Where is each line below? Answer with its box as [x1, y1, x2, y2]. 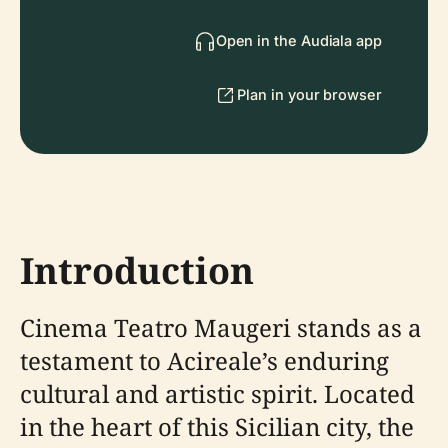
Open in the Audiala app [215, 32, 382, 49]
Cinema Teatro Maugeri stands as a [20, 311, 422, 344]
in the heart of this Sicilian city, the [20, 410, 414, 443]
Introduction [20, 246, 254, 295]
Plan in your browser [237, 86, 382, 103]
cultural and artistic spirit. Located [20, 377, 415, 410]
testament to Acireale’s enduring [20, 344, 389, 377]
